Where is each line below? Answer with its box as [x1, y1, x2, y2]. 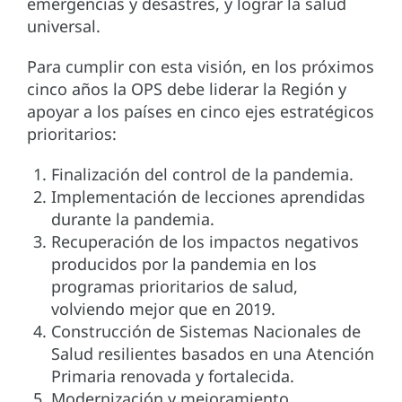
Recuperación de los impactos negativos [51, 231, 359, 253]
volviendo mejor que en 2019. [51, 298, 275, 320]
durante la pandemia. [51, 208, 214, 231]
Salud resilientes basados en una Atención [51, 343, 374, 365]
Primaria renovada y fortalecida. [51, 365, 294, 388]
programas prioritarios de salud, [51, 275, 298, 298]
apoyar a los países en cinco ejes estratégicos [27, 100, 374, 123]
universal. [27, 15, 100, 38]
